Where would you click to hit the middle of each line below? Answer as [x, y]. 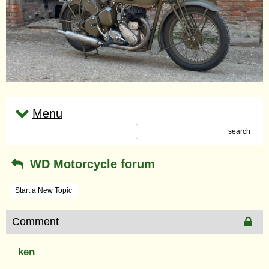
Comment [35, 221]
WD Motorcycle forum [90, 164]
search [239, 131]
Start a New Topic [44, 190]
